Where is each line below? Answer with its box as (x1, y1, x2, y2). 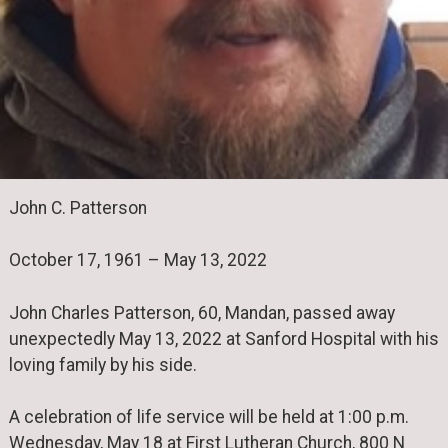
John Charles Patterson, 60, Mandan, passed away (8, 302, 395, 323)
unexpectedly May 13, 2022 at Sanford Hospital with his (8, 328, 439, 349)
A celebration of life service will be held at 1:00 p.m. (8, 407, 409, 428)
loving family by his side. (8, 354, 197, 375)
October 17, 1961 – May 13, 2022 (8, 250, 267, 271)
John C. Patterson (8, 198, 147, 219)
